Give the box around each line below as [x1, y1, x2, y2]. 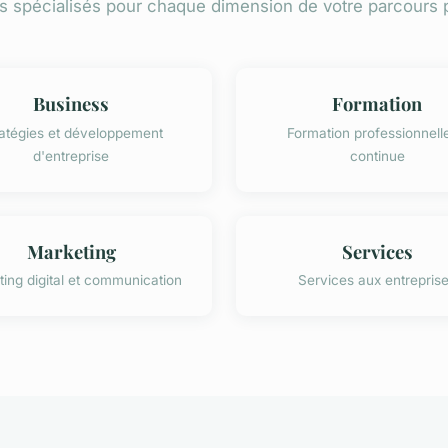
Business [33, 91, 109, 117]
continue [349, 147, 405, 164]
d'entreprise [33, 147, 109, 164]
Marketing [26, 238, 116, 264]
